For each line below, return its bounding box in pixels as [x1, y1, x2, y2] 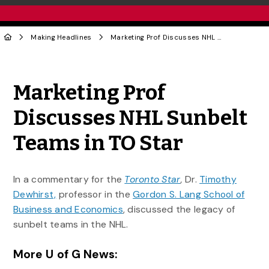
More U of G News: [13, 247, 118, 262]
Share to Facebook [147, 64, 267, 82]
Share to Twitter [117, 64, 222, 82]
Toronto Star [124, 172, 181, 186]
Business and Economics [13, 202, 123, 216]
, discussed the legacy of [122, 202, 235, 216]
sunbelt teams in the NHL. [13, 217, 131, 231]
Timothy [199, 172, 237, 186]
